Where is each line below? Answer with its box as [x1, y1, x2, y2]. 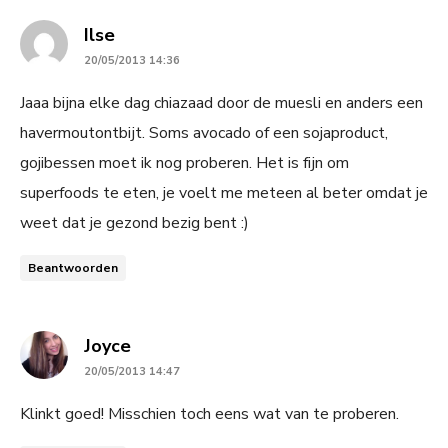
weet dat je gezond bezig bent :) [20, 211, 249, 234]
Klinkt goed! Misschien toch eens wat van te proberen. [20, 402, 399, 425]
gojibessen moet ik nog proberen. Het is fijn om [20, 151, 349, 174]
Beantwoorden [28, 259, 118, 276]
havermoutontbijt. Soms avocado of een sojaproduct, [20, 121, 388, 144]
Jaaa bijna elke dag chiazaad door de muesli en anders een [20, 91, 423, 114]
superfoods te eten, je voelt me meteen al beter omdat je [20, 181, 428, 204]
